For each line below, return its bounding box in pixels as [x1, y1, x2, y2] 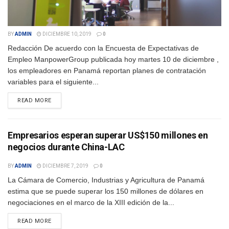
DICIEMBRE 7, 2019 [41, 163, 88, 169]
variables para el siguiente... [8, 78, 99, 86]
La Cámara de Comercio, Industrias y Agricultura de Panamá [8, 176, 204, 185]
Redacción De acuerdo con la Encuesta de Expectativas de [8, 44, 199, 53]
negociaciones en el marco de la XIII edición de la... [8, 198, 174, 207]
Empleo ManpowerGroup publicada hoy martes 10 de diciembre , [8, 55, 219, 64]
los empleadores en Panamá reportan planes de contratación [8, 66, 206, 75]
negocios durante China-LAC [8, 142, 125, 153]
